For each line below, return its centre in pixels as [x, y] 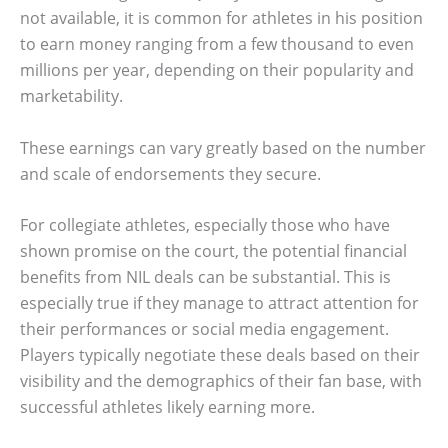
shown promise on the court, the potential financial [213, 251]
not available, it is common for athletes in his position [221, 18]
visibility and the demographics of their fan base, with [221, 381]
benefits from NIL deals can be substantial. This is [205, 277]
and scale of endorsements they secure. [170, 173]
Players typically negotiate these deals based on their [220, 355]
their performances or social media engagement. [204, 329]
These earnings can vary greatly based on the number [223, 147]
